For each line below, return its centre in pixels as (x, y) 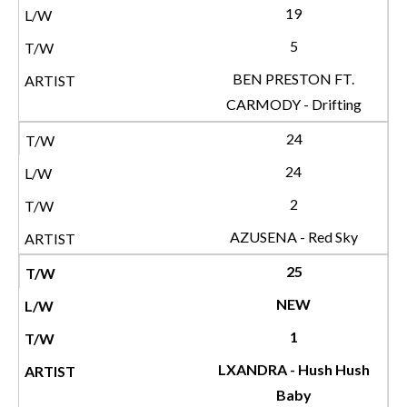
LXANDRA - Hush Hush (293, 369)
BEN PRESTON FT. (293, 79)
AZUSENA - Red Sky (293, 237)
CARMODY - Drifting (293, 104)
